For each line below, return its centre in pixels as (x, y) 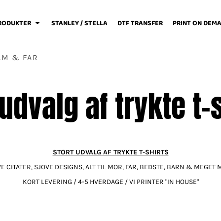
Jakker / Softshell (154, 172)
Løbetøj (88, 89)
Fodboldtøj (20, 172)
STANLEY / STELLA (79, 23)
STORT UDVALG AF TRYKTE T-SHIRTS (110, 152)
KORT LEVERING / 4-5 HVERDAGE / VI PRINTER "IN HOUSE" (110, 182)
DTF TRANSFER (140, 23)
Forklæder (88, 172)
